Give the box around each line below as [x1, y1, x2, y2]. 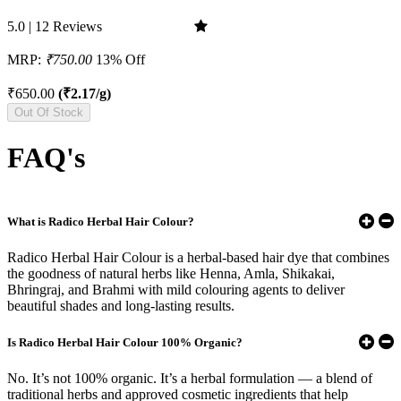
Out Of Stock [14, 106, 83, 120]
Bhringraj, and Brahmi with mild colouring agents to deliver [7, 282, 345, 298]
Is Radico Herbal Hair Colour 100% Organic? [7, 335, 243, 349]
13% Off [96, 52, 145, 68]
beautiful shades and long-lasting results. [7, 298, 235, 314]
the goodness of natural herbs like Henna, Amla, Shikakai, [7, 266, 335, 282]
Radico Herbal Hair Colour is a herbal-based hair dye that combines [7, 250, 389, 266]
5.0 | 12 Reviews [7, 19, 102, 35]
